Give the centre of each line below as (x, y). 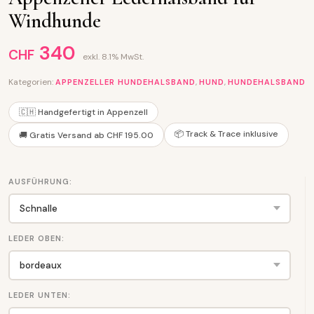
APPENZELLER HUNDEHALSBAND (125, 82)
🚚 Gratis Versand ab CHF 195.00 (86, 135)
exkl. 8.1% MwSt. (113, 57)
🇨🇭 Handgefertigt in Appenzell (83, 112)
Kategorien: (32, 82)
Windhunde (55, 21)
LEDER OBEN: (36, 238)
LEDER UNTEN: (40, 295)
